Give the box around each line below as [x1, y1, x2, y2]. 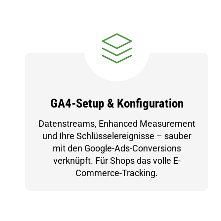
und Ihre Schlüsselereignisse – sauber [42, 131, 191, 141]
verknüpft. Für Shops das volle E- [53, 155, 181, 166]
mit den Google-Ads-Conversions [52, 143, 181, 153]
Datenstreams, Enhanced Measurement [38, 118, 195, 129]
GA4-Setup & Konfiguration [50, 96, 184, 110]
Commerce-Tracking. [75, 168, 158, 178]
